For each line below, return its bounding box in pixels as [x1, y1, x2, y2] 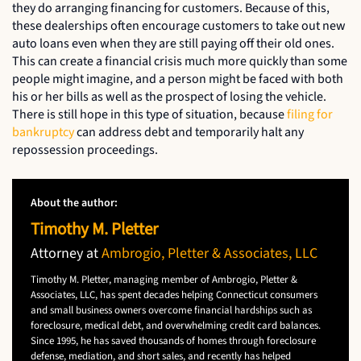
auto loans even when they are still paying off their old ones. [12, 34, 334, 52]
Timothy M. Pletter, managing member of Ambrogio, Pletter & [31, 272, 297, 287]
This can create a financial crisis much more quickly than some [12, 52, 347, 70]
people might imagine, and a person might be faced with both [12, 69, 343, 88]
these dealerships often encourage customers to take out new [12, 16, 346, 35]
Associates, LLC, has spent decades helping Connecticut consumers [31, 287, 317, 302]
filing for [287, 105, 333, 123]
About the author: [31, 194, 118, 211]
